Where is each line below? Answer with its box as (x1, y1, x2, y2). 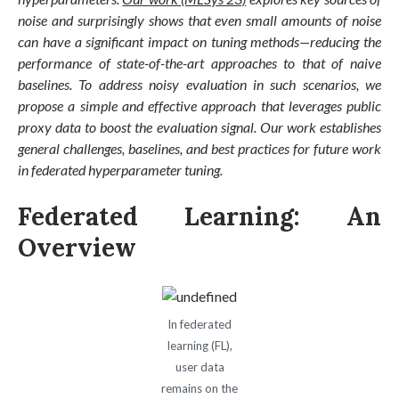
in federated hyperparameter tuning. (18, 160, 223, 178)
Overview (18, 231, 136, 264)
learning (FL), (167, 338, 232, 353)
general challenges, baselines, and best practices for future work (18, 139, 381, 157)
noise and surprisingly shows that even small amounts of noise (18, 11, 381, 28)
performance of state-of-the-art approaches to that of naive (18, 53, 381, 71)
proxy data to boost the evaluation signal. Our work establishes (18, 118, 381, 135)
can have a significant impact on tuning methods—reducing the (18, 32, 381, 50)
